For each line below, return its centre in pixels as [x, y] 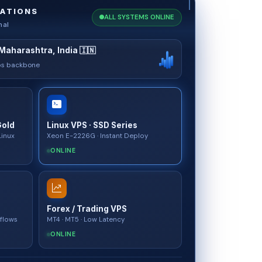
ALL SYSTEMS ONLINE [139, 17]
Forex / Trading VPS [87, 208]
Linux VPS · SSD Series [92, 125]
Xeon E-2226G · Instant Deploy [97, 136]
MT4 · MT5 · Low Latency [86, 219]
